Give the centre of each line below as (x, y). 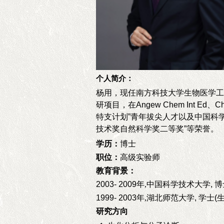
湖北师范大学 (170, 198)
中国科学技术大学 (178, 184)
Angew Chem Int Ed (171, 105)
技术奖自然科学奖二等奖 (140, 129)
